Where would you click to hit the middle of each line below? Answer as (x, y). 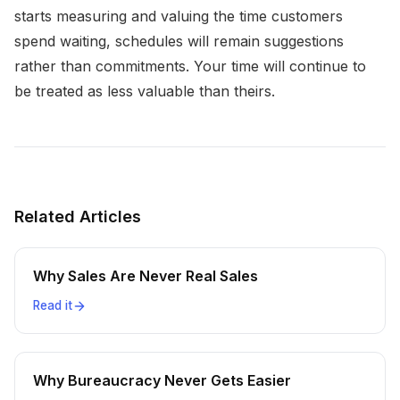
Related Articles (78, 217)
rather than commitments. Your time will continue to (190, 66)
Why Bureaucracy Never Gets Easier (162, 380)
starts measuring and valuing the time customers (179, 16)
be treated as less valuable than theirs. (145, 91)
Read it (53, 305)
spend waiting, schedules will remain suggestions (179, 41)
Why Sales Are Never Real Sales (146, 276)
